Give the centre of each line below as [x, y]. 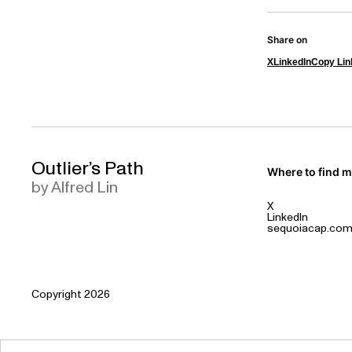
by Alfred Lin [75, 188]
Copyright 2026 [71, 295]
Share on [287, 40]
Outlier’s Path [88, 169]
